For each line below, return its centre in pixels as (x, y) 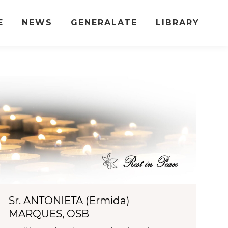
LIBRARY (178, 23)
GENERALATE (104, 23)
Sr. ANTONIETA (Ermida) (69, 200)
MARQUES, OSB (49, 213)
